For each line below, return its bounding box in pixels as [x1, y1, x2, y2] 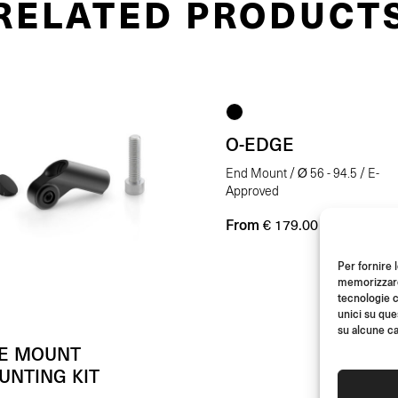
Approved [226, 185, 279, 199]
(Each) [322, 214, 363, 235]
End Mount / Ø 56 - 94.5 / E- [226, 167, 379, 181]
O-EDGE [226, 131, 294, 156]
